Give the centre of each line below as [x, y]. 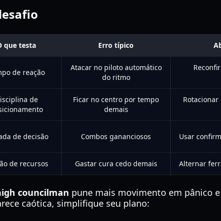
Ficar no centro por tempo [116, 99]
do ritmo [116, 77]
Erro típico [116, 45]
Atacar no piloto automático [116, 67]
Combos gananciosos [116, 136]
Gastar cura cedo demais [116, 164]
